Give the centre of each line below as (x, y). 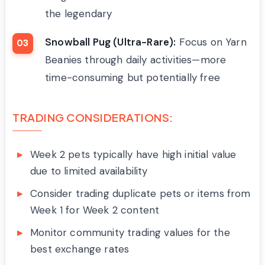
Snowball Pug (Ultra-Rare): (111, 42)
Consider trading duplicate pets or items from (140, 193)
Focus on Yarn (211, 42)
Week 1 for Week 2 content (95, 210)
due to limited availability (89, 171)
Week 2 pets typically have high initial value (133, 154)
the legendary (79, 13)
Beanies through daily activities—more (136, 59)
